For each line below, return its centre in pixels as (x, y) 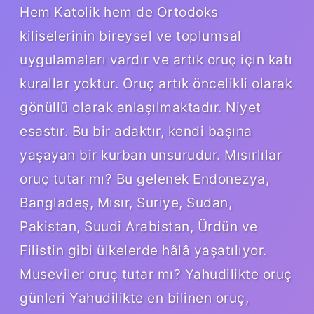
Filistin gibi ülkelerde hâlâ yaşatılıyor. (143, 250)
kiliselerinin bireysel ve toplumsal (131, 35)
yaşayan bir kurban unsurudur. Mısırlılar (151, 155)
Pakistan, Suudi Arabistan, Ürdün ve (139, 226)
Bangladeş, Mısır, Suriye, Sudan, (126, 202)
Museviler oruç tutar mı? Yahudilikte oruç (156, 274)
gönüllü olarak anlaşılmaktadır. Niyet (141, 107)
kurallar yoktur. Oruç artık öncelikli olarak (156, 83)
